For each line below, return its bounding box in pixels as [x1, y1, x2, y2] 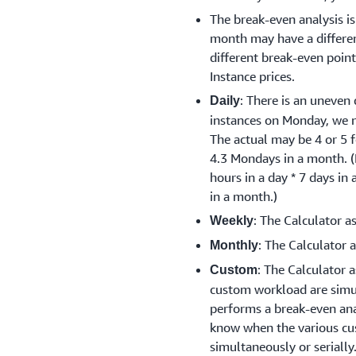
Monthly [210, 238, 258, 252]
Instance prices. [210, 68, 295, 84]
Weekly [210, 214, 253, 227]
